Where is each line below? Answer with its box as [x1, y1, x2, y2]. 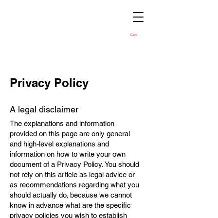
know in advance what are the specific [10, 201, 131, 209]
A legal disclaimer [10, 104, 78, 114]
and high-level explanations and [10, 140, 109, 148]
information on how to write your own [10, 150, 126, 158]
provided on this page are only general [10, 129, 130, 138]
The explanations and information [10, 119, 114, 127]
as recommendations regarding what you [10, 181, 139, 189]
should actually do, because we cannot [10, 191, 132, 199]
